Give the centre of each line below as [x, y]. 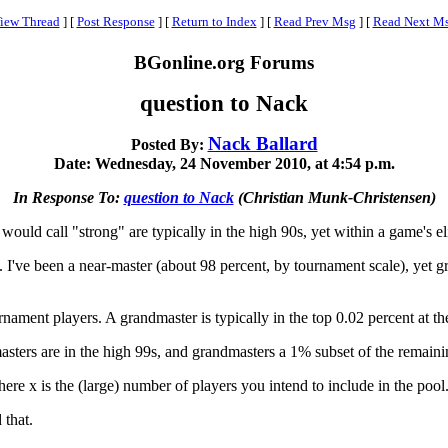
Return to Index [214, 21]
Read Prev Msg [314, 21]
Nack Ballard [262, 143]
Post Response [115, 21]
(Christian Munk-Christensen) [334, 197]
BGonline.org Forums [224, 62]
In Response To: [68, 197]
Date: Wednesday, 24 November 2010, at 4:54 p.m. [224, 163]
